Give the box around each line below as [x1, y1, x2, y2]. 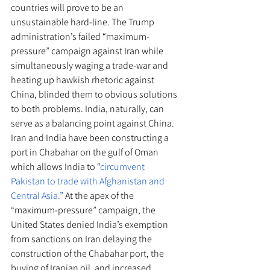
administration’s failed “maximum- [11, 30, 149, 43]
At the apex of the [63, 189, 136, 202]
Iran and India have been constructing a [11, 131, 171, 145]
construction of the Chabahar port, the [11, 247, 166, 260]
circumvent [100, 160, 146, 174]
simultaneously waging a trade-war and [11, 59, 170, 72]
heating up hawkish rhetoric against [11, 74, 156, 87]
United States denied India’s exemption [11, 218, 170, 231]
